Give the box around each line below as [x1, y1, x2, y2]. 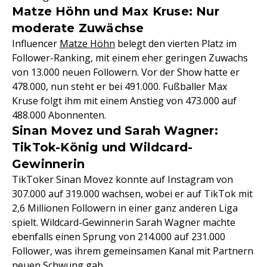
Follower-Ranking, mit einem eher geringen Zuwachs [12, 51, 248, 64]
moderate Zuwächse [12, 21, 144, 35]
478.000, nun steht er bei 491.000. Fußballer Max [12, 80, 227, 93]
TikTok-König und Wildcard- [12, 140, 193, 154]
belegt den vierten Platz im [115, 37, 237, 50]
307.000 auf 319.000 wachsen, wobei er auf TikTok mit [12, 187, 253, 200]
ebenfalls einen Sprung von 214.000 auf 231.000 [12, 230, 225, 243]
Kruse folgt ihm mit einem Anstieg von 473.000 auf [12, 94, 237, 107]
